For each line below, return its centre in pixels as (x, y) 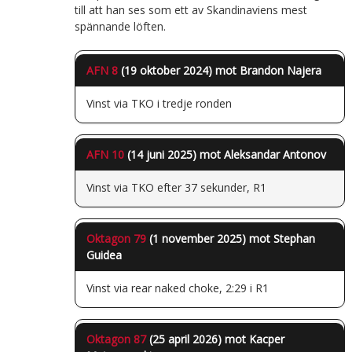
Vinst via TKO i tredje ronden (159, 103)
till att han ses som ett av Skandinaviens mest (191, 9)
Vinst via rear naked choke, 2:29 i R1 (177, 288)
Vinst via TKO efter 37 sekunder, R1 (176, 187)
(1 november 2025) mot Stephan (230, 238)
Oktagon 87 (116, 339)
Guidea (104, 255)
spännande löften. (120, 26)
